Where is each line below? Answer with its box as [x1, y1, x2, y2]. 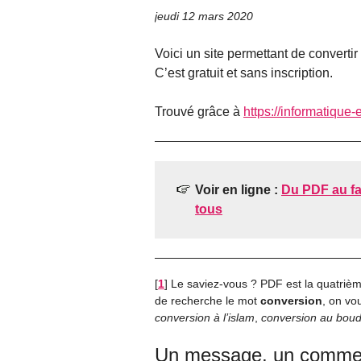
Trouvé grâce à [155, 104, 243, 118]
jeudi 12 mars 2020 [155, 9, 253, 23]
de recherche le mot [155, 294, 260, 308]
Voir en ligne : [195, 182, 281, 197]
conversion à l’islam [155, 311, 255, 325]
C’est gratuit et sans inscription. [155, 65, 333, 80]
